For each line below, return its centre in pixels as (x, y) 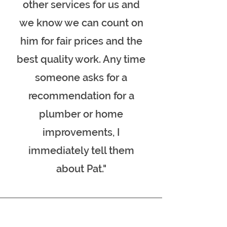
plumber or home (81, 114)
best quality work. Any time (81, 59)
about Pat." (81, 169)
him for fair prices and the (81, 41)
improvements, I (81, 132)
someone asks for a (81, 78)
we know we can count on (81, 23)
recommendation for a (81, 96)
